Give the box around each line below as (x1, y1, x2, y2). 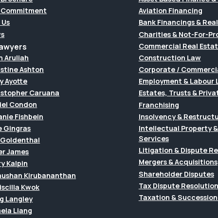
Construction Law (138, 53, 201, 62)
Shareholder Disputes (138, 169, 214, 179)
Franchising (138, 100, 179, 109)
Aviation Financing (138, 6, 202, 16)
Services (138, 134, 169, 144)
